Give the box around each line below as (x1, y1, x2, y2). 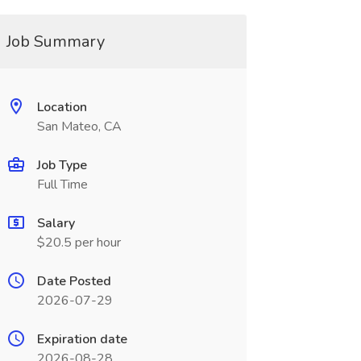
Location (36, 98, 87, 116)
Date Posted (36, 272, 111, 290)
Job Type (36, 156, 87, 174)
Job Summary (6, 31, 105, 52)
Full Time (36, 176, 88, 193)
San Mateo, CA (36, 118, 122, 135)
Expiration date (36, 330, 127, 348)
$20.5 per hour (36, 234, 121, 251)
